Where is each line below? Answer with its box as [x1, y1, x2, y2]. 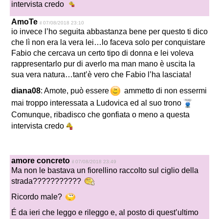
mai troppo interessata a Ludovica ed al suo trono [11, 98, 181, 107]
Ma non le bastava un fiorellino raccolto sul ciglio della [11, 166, 198, 175]
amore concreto [11, 156, 70, 165]
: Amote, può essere [41, 86, 109, 95]
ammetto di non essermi [122, 86, 207, 95]
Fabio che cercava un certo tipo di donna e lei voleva [11, 49, 194, 58]
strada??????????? [11, 176, 83, 185]
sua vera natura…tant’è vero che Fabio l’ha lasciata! [11, 70, 191, 79]
